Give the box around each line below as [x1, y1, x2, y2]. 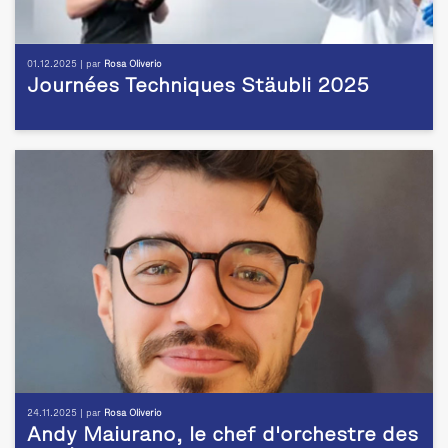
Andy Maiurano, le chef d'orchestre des [27, 426, 418, 445]
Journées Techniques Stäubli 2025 [27, 77, 369, 96]
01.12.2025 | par [27, 59, 104, 69]
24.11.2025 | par [27, 408, 104, 418]
